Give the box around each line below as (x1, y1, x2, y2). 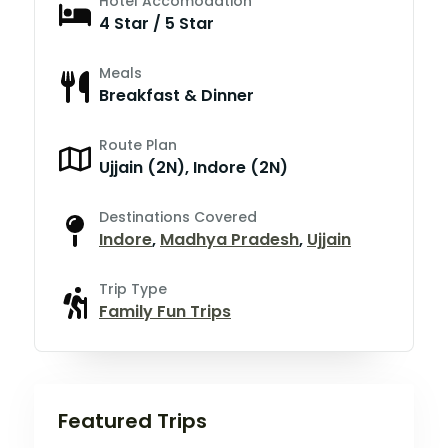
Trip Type (99, 278, 167, 299)
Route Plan (99, 134, 177, 155)
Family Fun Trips (99, 299, 231, 323)
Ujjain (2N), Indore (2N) (99, 155, 288, 179)
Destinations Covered (99, 206, 257, 227)
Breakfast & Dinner (99, 83, 254, 107)
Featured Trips (58, 406, 207, 435)
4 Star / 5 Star (99, 11, 214, 35)
